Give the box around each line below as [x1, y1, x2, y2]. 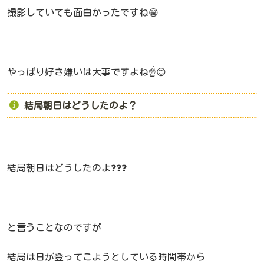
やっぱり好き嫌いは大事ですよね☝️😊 [7, 67, 166, 77]
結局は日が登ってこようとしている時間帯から [7, 252, 205, 262]
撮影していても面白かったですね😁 [7, 8, 159, 18]
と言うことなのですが [7, 222, 101, 232]
